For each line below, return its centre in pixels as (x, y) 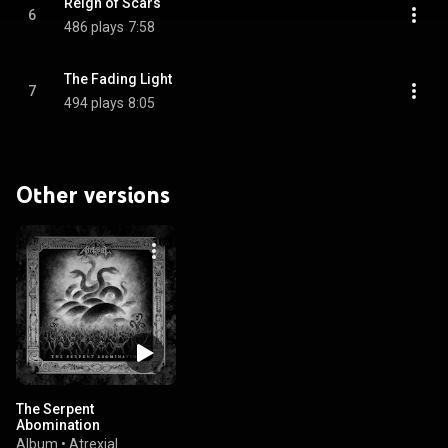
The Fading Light (118, 79)
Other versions (93, 194)
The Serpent (55, 409)
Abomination (58, 425)
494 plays (94, 103)
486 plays (94, 27)
